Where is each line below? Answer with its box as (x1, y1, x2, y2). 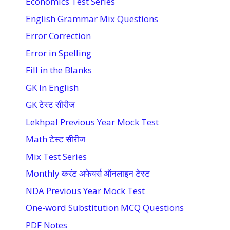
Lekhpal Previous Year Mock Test (26, 116, 159, 128)
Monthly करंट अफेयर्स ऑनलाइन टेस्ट (26, 167, 150, 180)
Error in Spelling (26, 47, 91, 59)
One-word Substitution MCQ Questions (26, 202, 184, 214)
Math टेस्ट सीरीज (26, 133, 85, 145)
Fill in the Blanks (26, 64, 92, 76)
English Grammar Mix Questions (26, 12, 158, 25)
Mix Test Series (26, 150, 87, 162)
